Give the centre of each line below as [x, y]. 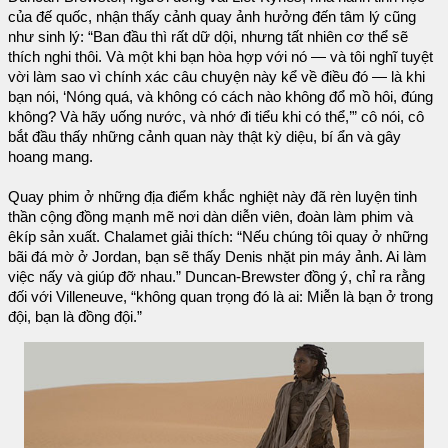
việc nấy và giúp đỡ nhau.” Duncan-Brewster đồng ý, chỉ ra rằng [216, 277]
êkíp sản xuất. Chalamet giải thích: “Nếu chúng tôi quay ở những [218, 237]
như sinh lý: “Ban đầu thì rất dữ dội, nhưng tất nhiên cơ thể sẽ [208, 37]
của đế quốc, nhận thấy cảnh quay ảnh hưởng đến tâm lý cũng [212, 17]
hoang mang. [50, 157]
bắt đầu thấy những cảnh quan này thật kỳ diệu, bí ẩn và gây [204, 137]
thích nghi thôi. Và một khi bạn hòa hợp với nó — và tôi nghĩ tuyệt [220, 57]
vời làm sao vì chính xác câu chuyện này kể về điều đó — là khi [216, 77]
